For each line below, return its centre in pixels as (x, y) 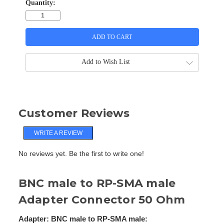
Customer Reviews (74, 113)
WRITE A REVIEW (58, 133)
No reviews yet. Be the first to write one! (81, 153)
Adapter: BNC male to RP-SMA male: (83, 219)
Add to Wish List (105, 62)
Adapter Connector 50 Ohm (102, 199)
